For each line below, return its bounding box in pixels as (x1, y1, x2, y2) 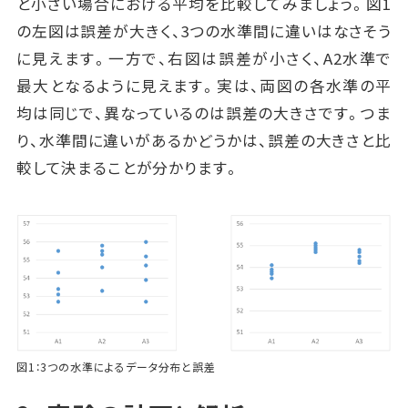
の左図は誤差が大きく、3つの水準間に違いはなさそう (15, 20, 393, 43)
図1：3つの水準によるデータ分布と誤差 (15, 358, 216, 374)
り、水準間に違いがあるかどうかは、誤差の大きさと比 (15, 129, 393, 152)
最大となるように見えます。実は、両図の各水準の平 (15, 75, 393, 97)
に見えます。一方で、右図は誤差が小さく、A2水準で (15, 47, 393, 70)
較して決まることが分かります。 (15, 157, 240, 179)
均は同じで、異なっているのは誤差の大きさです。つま (15, 102, 393, 125)
